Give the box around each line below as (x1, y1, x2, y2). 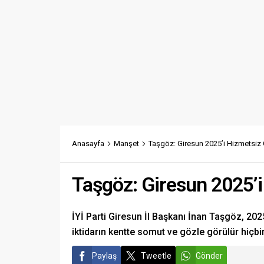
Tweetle (141, 251, 171, 260)
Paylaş (92, 251, 117, 260)
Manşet (114, 139, 139, 148)
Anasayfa (72, 139, 104, 148)
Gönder (196, 251, 223, 260)
